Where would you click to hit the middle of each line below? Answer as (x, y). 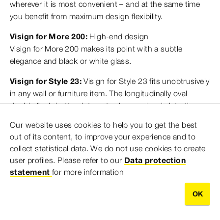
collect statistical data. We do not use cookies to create (108, 148)
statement (30, 172)
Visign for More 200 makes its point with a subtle (96, 49)
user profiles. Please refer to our (67, 160)
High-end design (118, 37)
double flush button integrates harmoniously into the (103, 106)
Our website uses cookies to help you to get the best (104, 124)
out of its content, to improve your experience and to (103, 136)
